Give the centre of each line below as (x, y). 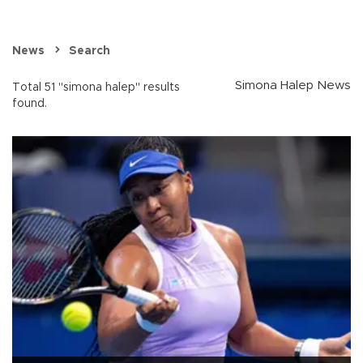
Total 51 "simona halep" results (96, 88)
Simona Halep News (293, 86)
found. (30, 104)
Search (90, 51)
